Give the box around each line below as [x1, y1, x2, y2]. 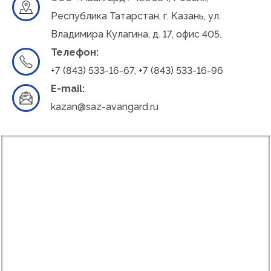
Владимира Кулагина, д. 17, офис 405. [51, 28, 221, 40]
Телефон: [51, 46, 99, 58]
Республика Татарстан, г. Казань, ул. [51, 10, 221, 22]
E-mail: [51, 82, 85, 94]
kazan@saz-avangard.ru [51, 100, 158, 113]
